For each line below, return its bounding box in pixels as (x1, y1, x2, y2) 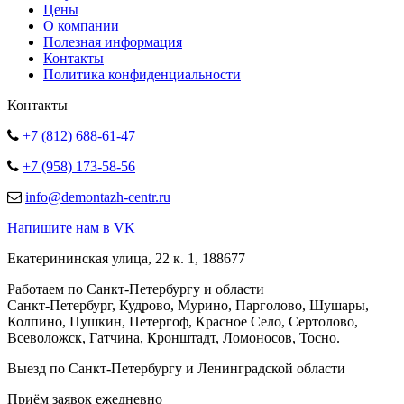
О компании (43, 18, 119, 33)
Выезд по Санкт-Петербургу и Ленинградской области (7, 361, 345, 376)
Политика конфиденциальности (43, 67, 241, 82)
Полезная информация (43, 34, 182, 50)
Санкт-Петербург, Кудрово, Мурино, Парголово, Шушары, (7, 298, 369, 313)
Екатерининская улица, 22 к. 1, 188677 (7, 251, 245, 266)
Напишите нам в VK (7, 220, 135, 235)
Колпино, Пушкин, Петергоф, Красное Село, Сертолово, (7, 314, 358, 329)
